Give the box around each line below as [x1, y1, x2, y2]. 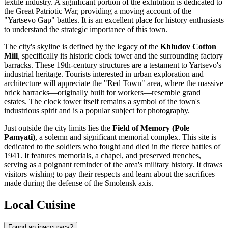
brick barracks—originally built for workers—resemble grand [4, 88, 201, 97]
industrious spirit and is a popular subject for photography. [4, 106, 190, 116]
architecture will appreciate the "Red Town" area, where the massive [4, 79, 223, 88]
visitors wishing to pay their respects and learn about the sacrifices [4, 169, 215, 179]
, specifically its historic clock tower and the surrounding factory [18, 51, 223, 61]
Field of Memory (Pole [112, 124, 189, 133]
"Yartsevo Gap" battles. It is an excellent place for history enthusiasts [4, 16, 224, 25]
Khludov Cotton [160, 42, 216, 51]
